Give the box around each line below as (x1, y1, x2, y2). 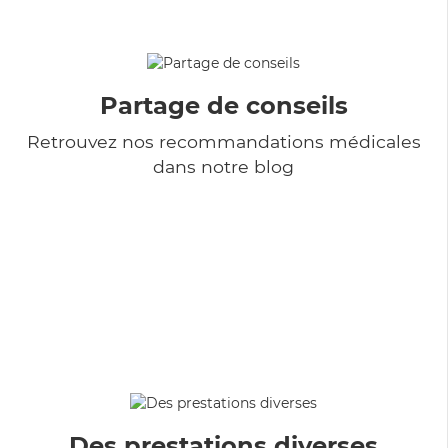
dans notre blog (153, 155, 294, 177)
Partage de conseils (99, 90, 348, 120)
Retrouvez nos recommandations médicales (26, 130, 421, 152)
